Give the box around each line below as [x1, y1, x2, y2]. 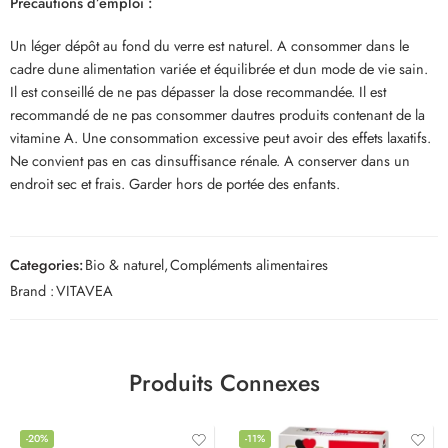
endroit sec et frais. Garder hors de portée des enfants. [10, 172, 340, 194]
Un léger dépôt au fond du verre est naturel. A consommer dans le [10, 34, 409, 56]
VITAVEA [56, 279, 113, 301]
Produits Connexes [128, 365, 320, 400]
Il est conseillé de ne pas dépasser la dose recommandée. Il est [10, 80, 386, 102]
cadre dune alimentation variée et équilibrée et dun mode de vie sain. [10, 57, 428, 79]
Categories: [10, 253, 83, 275]
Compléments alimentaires [170, 253, 328, 275]
